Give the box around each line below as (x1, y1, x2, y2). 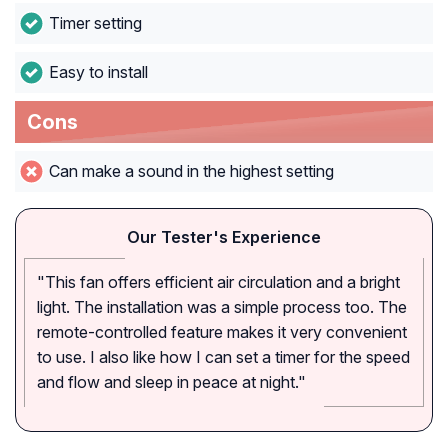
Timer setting (48, 13, 142, 34)
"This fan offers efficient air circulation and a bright (37, 272, 400, 293)
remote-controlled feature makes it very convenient (37, 322, 407, 343)
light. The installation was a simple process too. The (37, 297, 407, 318)
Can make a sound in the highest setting (48, 161, 334, 182)
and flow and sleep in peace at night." (37, 372, 306, 393)
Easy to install (48, 62, 148, 83)
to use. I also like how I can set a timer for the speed (37, 347, 410, 368)
